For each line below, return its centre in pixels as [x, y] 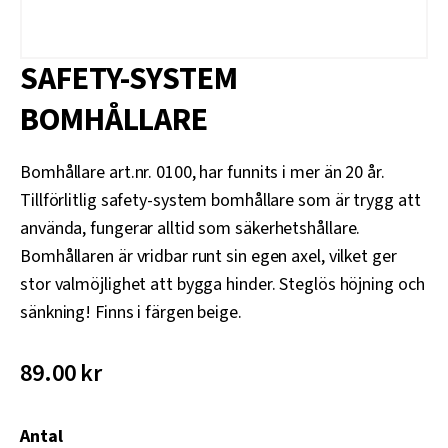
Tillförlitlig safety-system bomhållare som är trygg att [220, 200]
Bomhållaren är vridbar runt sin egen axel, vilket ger [208, 256]
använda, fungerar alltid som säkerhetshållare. [190, 228]
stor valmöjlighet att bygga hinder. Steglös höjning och [222, 284]
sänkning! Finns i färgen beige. [131, 312]
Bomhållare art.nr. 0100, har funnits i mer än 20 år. [202, 172]
